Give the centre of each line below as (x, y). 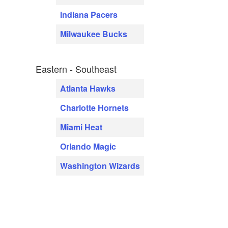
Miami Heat (81, 127)
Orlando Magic (88, 147)
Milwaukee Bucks (94, 34)
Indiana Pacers (89, 15)
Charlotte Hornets (95, 108)
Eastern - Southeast (76, 69)
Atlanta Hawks (88, 89)
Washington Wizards (100, 166)
